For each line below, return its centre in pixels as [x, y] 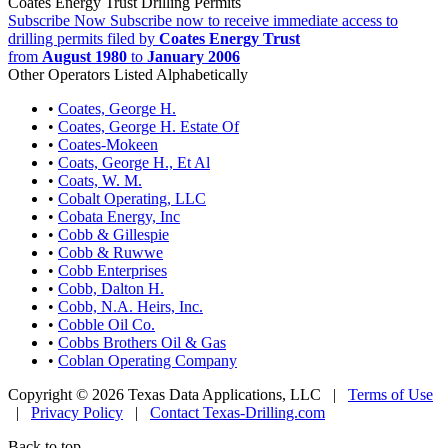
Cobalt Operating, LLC [132, 198]
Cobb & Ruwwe [110, 252]
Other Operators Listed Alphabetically [128, 74]
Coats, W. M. [100, 180]
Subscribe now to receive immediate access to [254, 20]
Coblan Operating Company [147, 360]
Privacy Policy [77, 412]
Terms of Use [390, 394]
